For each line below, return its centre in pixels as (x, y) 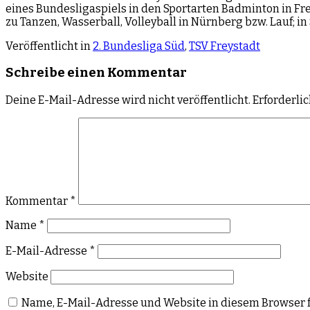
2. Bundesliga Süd (139, 46)
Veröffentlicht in (49, 46)
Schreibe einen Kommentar (96, 73)
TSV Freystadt (225, 46)
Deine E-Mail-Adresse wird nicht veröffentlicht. (128, 100)
